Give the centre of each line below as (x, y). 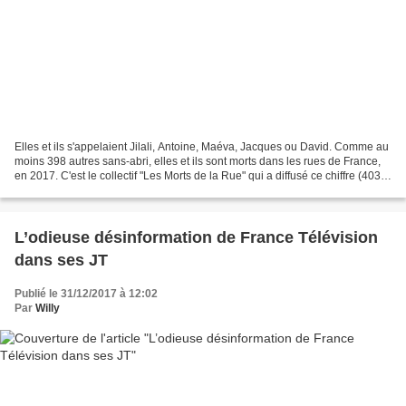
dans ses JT (61, 261)
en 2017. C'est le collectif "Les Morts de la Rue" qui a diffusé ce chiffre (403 (198, 176)
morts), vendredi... (58, 191)
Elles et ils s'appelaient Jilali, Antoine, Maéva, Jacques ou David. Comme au (202, 147)
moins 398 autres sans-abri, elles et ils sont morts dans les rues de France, (198, 162)
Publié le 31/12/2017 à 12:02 (86, 294)
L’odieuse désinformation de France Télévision (196, 238)
